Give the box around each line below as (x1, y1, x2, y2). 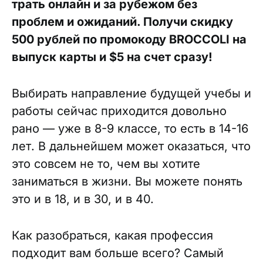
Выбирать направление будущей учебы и (12, 86, 251, 100)
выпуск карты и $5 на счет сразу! (12, 50, 213, 64)
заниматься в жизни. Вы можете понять (12, 174, 242, 188)
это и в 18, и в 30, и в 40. (12, 192, 154, 206)
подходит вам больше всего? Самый (12, 246, 224, 260)
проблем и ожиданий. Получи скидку (12, 15, 233, 29)
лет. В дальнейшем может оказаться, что (12, 139, 251, 153)
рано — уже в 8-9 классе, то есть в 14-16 (12, 122, 248, 136)
